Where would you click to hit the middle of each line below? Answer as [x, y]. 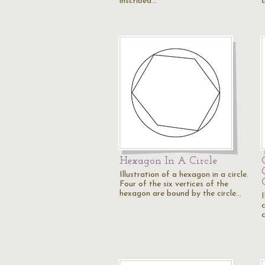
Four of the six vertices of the [174, 184]
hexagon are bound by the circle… [180, 194]
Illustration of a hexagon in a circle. [184, 175]
